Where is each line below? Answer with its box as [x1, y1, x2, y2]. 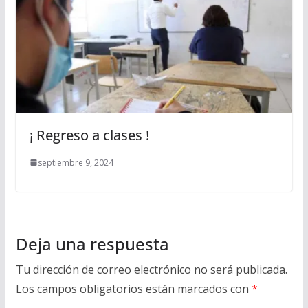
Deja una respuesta [15, 232, 169, 255]
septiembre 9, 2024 [37, 156, 113, 168]
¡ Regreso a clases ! [29, 125, 149, 144]
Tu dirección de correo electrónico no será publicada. [15, 261, 287, 277]
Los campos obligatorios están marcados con [15, 280, 252, 296]
